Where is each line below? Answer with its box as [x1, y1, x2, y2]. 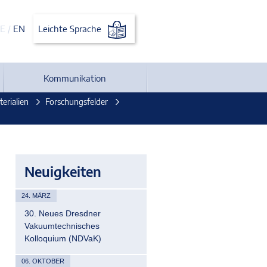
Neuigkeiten [24, 163, 101, 180]
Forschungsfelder [45, 97, 108, 107]
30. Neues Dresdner [24, 209, 101, 218]
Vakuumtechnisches [24, 221, 100, 231]
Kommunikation [44, 72, 106, 83]
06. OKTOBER [21, 257, 64, 265]
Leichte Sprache [38, 23, 104, 35]
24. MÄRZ [21, 192, 51, 199]
